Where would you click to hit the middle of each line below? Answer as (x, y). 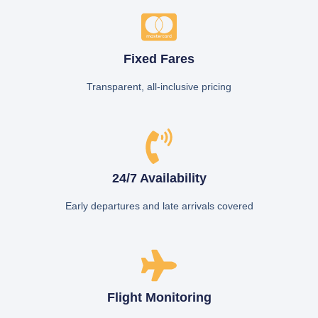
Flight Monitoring (159, 297)
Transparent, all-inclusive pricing (159, 86)
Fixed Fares (159, 59)
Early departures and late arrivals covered (159, 205)
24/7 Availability (159, 178)
